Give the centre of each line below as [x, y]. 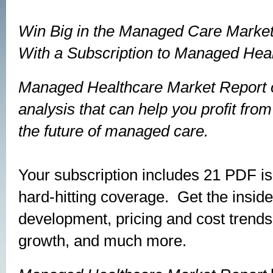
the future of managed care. [115, 131]
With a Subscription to [96, 53]
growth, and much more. [102, 241]
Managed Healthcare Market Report [144, 87]
